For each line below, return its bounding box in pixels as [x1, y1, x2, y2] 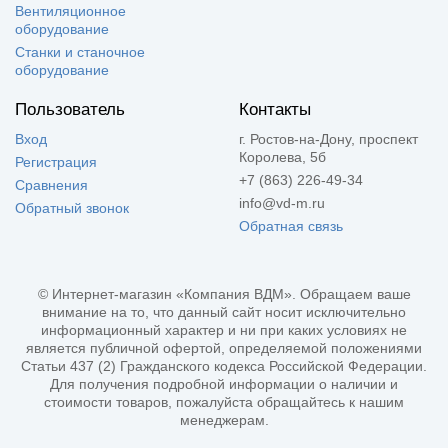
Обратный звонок [15, 199, 129, 216]
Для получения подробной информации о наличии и [50, 375, 398, 392]
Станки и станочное [15, 43, 145, 60]
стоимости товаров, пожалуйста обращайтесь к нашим [44, 393, 404, 410]
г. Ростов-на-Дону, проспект [239, 130, 418, 147]
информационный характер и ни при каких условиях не [41, 321, 407, 338]
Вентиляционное [15, 2, 126, 19]
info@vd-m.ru [239, 194, 325, 211]
